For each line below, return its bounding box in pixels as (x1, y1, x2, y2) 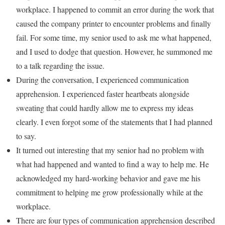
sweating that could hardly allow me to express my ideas (16, 102, 193, 113)
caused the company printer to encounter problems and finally (16, 18, 211, 29)
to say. (16, 130, 36, 141)
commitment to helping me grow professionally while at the (16, 186, 203, 197)
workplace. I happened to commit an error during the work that (16, 4, 214, 15)
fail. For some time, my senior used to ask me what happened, (16, 32, 211, 43)
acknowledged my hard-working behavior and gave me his (16, 172, 200, 183)
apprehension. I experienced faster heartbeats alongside (16, 88, 189, 99)
